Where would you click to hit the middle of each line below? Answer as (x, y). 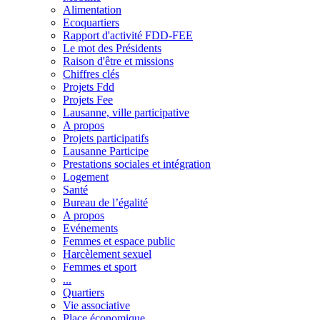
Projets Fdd (89, 86)
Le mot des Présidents (112, 48)
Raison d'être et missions (118, 61)
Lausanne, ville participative (126, 112)
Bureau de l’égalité (105, 202)
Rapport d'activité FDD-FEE (128, 35)
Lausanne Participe (106, 151)
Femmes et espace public (119, 241)
